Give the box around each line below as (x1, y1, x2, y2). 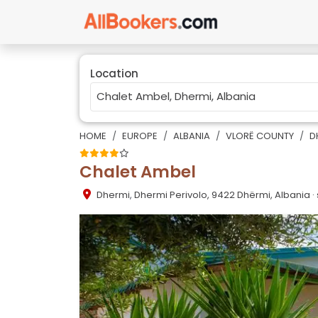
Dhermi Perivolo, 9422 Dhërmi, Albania (134, 188, 310, 202)
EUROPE (122, 128, 158, 143)
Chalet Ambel (79, 160, 196, 183)
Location (90, 66, 138, 82)
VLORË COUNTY (226, 128, 294, 143)
